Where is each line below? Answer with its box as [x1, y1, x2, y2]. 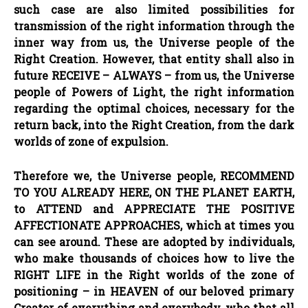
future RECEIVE [14, 67, 102, 82]
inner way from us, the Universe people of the [14, 34, 294, 49]
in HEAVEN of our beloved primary [89, 283, 295, 298]
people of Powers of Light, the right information [14, 84, 294, 99]
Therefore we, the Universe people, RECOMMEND [14, 168, 294, 183]
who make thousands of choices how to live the [14, 250, 294, 265]
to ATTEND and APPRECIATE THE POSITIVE [14, 201, 294, 216]
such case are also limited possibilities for [14, 1, 294, 16]
